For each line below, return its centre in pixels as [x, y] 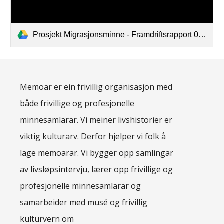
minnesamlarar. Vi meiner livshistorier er [96, 120]
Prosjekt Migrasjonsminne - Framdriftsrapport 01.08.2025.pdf [116, 34]
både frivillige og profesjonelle [77, 103]
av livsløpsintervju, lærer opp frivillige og [97, 169]
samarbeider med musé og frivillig [84, 202]
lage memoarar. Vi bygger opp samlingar [97, 153]
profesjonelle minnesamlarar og [81, 186]
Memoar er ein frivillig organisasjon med [96, 87]
